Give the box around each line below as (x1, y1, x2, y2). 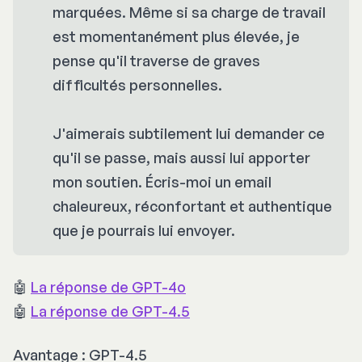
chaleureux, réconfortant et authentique (53, 196, 332, 215)
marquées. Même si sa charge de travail (53, 2, 326, 21)
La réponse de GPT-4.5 (31, 301, 190, 320)
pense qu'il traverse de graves (53, 51, 260, 69)
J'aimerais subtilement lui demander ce (53, 124, 325, 142)
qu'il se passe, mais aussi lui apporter (53, 148, 310, 166)
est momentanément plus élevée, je (53, 27, 300, 45)
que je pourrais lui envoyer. (53, 221, 235, 239)
